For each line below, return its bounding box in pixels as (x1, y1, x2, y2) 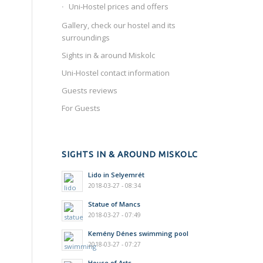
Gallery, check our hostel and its (62, 20, 176, 31)
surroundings (62, 32, 110, 43)
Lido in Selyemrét (88, 170, 145, 179)
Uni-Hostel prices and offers (69, 1, 169, 12)
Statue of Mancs (88, 200, 141, 208)
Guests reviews (62, 85, 118, 96)
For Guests (62, 103, 101, 113)
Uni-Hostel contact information (62, 68, 170, 78)
